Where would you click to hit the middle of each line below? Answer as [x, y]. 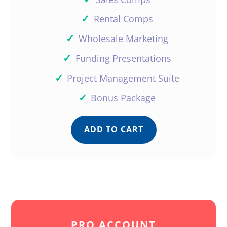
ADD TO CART [113, 129]
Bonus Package [123, 98]
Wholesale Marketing [123, 39]
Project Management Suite [123, 78]
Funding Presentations [123, 59]
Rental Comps [123, 19]
